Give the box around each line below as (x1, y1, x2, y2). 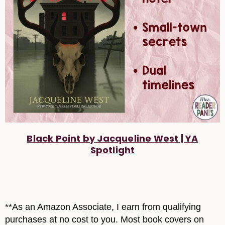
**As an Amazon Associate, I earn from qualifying (5, 202, 201, 212)
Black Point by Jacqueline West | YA (27, 132, 198, 145)
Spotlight (90, 144, 135, 157)
